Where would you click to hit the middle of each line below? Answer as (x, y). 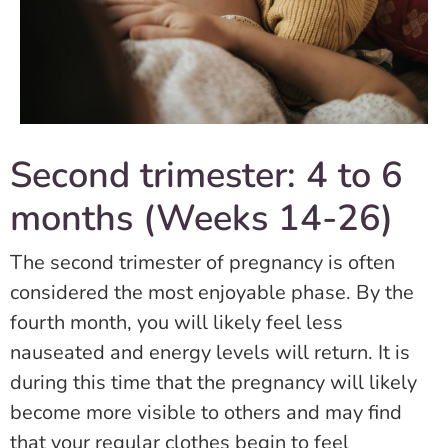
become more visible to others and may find (206, 413)
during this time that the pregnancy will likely (213, 383)
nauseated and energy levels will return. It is (210, 353)
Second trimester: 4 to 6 (206, 176)
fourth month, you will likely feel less (176, 323)
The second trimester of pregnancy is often (202, 263)
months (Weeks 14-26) (201, 219)
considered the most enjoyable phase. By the (212, 293)
